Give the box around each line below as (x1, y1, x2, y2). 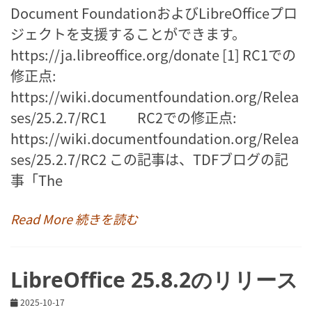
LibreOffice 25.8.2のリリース (10, 265, 298, 294)
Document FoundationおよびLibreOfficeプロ (10, 2, 297, 23)
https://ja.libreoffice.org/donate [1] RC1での (10, 44, 296, 65)
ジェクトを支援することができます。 (10, 23, 246, 44)
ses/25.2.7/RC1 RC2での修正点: (10, 107, 237, 127)
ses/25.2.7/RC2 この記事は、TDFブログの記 (10, 148, 288, 169)
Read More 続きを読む (10, 209, 138, 228)
